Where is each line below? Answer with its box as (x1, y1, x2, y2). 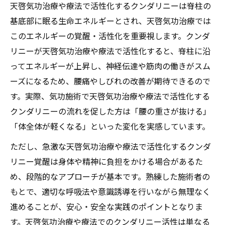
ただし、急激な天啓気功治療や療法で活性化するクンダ (10, 140, 211, 152)
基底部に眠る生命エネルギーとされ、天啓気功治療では (10, 14, 211, 27)
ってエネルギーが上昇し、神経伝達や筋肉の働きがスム (10, 59, 210, 72)
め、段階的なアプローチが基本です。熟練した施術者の (10, 170, 210, 182)
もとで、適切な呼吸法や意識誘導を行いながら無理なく (10, 185, 210, 197)
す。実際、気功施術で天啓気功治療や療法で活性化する (10, 89, 210, 102)
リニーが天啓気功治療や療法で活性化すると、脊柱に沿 (10, 44, 210, 57)
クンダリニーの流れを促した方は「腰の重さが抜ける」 (10, 104, 211, 117)
